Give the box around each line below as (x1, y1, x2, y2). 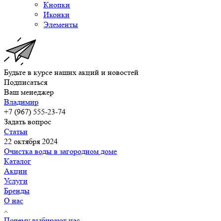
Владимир (4, 97, 38, 107)
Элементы (43, 19, 78, 29)
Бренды (4, 185, 30, 195)
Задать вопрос (4, 116, 51, 126)
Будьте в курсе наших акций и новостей (4, 67, 139, 77)
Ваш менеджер (4, 87, 54, 97)
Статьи (4, 126, 28, 136)
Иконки (43, 9, 70, 19)
